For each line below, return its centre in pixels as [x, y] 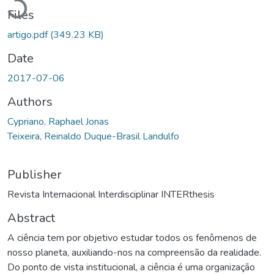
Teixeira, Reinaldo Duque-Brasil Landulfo [93, 136]
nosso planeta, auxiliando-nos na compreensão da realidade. [134, 252]
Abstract [31, 218]
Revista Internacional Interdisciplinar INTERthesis [111, 194]
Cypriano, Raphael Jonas [58, 121]
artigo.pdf [29, 35]
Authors [30, 102]
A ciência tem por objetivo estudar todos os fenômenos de [132, 238]
